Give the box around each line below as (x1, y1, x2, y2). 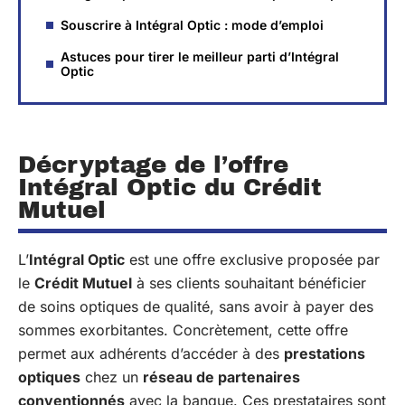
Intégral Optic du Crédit (18, 174, 322, 200)
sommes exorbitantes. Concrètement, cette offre (18, 321, 348, 339)
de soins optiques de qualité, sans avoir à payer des (18, 297, 373, 316)
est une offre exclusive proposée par (125, 250, 380, 268)
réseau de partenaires (143, 368, 300, 386)
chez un (80, 368, 143, 386)
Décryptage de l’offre (18, 152, 288, 177)
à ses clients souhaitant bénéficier (132, 274, 366, 292)
